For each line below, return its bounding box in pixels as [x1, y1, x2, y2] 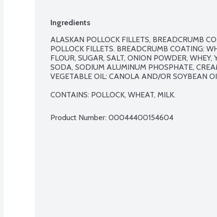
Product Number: [50, 112, 108, 122]
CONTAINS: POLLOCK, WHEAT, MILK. [50, 90, 175, 99]
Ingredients [50, 17, 91, 27]
